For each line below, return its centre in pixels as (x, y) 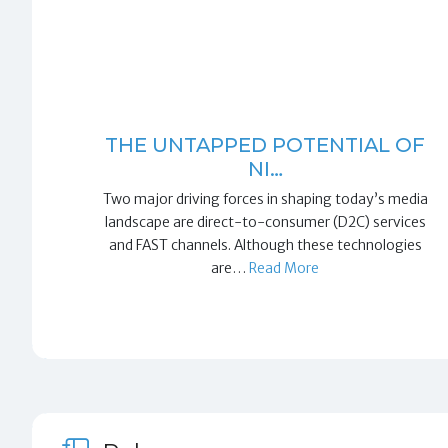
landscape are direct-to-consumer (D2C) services (265, 222)
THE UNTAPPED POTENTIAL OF (265, 145)
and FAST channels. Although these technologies (265, 245)
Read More (284, 268)
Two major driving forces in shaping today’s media (265, 199)
